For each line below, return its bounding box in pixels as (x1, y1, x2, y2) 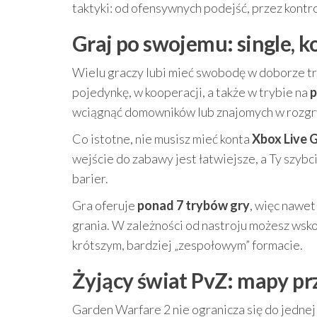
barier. (72, 171, 108, 186)
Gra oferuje (72, 197, 137, 213)
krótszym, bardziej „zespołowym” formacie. (72, 237, 303, 253)
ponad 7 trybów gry (137, 197, 250, 213)
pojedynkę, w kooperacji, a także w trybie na (72, 84, 310, 100)
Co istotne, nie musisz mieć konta (72, 131, 252, 146)
